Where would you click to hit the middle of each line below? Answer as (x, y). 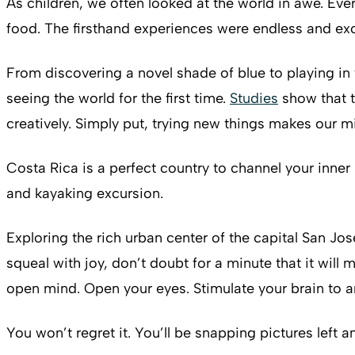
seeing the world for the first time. (118, 98)
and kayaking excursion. (85, 193)
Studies (254, 98)
